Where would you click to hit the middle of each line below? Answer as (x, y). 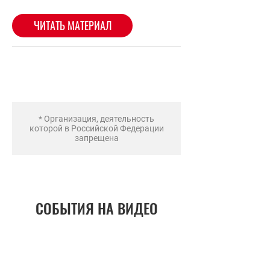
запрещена (96, 138)
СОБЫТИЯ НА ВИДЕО (96, 208)
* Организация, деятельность (96, 119)
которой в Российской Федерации (96, 128)
